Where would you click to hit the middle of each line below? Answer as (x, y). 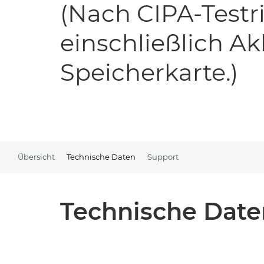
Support (163, 156)
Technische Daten (101, 156)
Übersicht (36, 156)
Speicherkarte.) (149, 72)
